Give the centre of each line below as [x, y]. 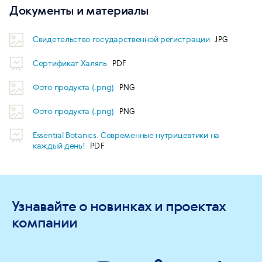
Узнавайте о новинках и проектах [119, 206]
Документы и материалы [79, 10]
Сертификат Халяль [71, 63]
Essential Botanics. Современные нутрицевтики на [126, 135]
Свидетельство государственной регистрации [123, 39]
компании [44, 223]
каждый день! [60, 146]
